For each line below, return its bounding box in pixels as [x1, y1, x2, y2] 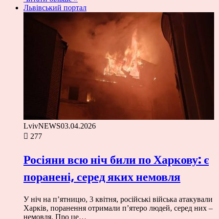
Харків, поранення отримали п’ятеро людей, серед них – [23, 204, 213, 212]
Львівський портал [23, 3, 87, 12]
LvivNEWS [23, 122, 61, 131]
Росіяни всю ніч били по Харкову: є [23, 152, 209, 168]
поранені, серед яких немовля [23, 169, 180, 185]
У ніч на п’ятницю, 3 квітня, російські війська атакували [23, 195, 213, 203]
